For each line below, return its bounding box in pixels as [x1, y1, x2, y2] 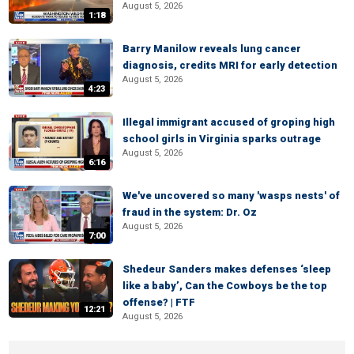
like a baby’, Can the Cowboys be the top [122, 280, 327, 292]
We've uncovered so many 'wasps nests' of [122, 190, 340, 201]
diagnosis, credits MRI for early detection [122, 59, 337, 71]
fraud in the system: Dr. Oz [122, 206, 257, 218]
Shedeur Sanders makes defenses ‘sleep [122, 263, 331, 275]
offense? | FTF [122, 296, 195, 308]
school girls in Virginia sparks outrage [122, 133, 321, 145]
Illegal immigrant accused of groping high [122, 116, 335, 128]
